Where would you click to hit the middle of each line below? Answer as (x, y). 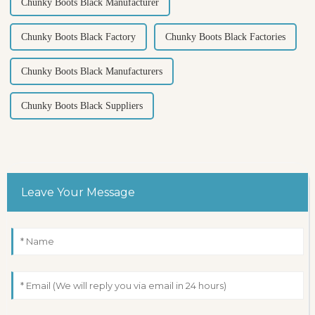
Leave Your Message (78, 193)
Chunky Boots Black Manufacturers (91, 72)
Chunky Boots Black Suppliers (82, 106)
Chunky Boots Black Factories (225, 37)
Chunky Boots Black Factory (78, 37)
